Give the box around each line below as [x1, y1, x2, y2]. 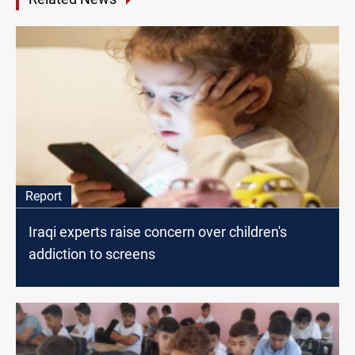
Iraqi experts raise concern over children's [29, 223, 287, 240]
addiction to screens [29, 245, 155, 262]
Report [25, 188, 62, 204]
